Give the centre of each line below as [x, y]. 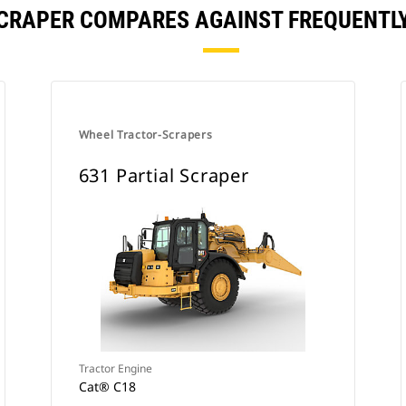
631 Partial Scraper [164, 175]
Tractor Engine [115, 368]
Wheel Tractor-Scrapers [145, 135]
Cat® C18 [107, 387]
